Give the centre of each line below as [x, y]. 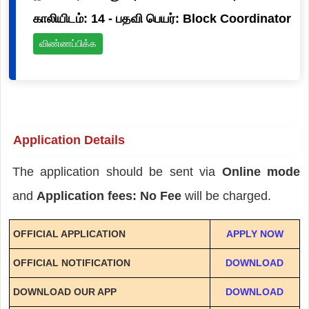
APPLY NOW [255, 233]
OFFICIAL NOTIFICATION [71, 262]
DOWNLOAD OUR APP [64, 291]
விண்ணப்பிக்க [68, 43]
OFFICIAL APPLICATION [69, 233]
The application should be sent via [117, 171]
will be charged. [228, 196]
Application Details [69, 140]
